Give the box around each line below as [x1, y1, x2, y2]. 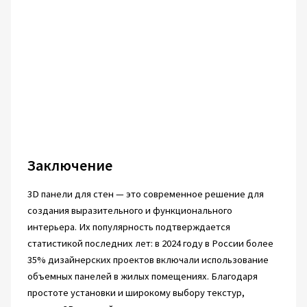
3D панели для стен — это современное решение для [27, 188, 264, 200]
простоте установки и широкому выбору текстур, [27, 286, 245, 299]
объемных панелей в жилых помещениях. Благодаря [27, 270, 258, 282]
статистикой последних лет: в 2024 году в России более [27, 237, 273, 249]
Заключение [27, 155, 112, 175]
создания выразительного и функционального [27, 204, 232, 217]
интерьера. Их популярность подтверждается [27, 221, 230, 233]
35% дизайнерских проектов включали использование [27, 254, 269, 266]
